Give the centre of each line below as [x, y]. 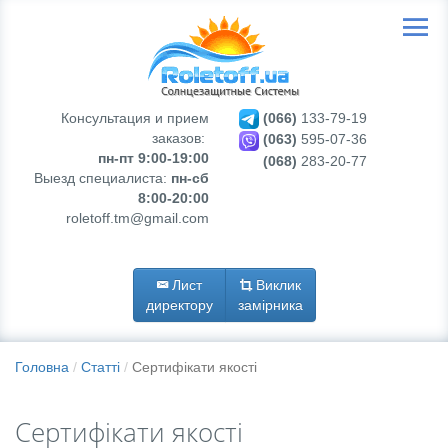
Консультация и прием [135, 118]
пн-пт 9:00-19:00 [153, 158]
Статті [100, 367]
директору [179, 305]
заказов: [180, 138]
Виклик [276, 285]
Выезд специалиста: [102, 178]
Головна [42, 367]
